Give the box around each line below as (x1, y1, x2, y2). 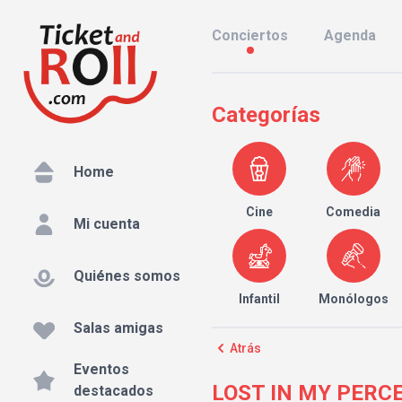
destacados (74, 382, 153, 400)
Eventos (74, 361, 129, 379)
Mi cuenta (74, 215, 140, 233)
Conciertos (212, 27, 288, 44)
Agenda (324, 27, 376, 44)
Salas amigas (74, 319, 163, 337)
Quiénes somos (74, 267, 180, 285)
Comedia (326, 205, 381, 219)
